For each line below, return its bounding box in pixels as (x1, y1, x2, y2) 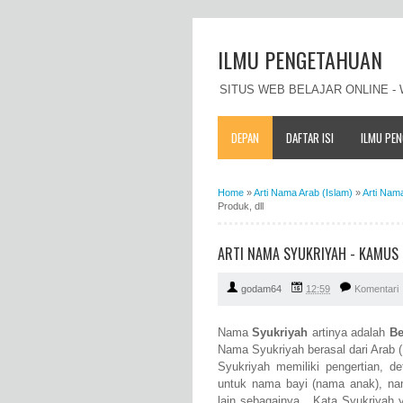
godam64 (241, 283, 282, 295)
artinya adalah (308, 326, 390, 340)
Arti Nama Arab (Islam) (254, 186, 353, 198)
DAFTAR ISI (286, 128, 334, 147)
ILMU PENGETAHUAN (218, 43, 382, 76)
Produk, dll (218, 200, 264, 211)
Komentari (354, 283, 399, 295)
